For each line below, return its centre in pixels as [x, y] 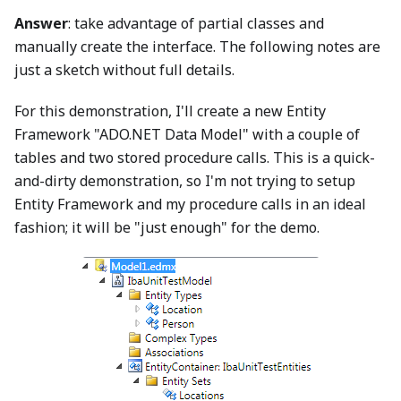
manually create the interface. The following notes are [197, 47]
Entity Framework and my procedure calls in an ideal [190, 204]
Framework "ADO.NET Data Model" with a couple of [187, 134]
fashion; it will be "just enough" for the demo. [167, 227]
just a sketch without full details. [124, 70]
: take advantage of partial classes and [196, 23]
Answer [41, 23]
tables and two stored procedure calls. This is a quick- [195, 158]
